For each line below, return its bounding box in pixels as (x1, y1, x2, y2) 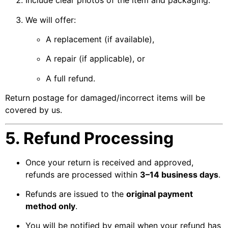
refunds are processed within (25, 169, 140, 180)
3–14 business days (140, 169, 218, 180)
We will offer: (25, 14, 76, 25)
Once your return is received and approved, (25, 157, 193, 167)
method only (25, 201, 75, 211)
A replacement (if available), (46, 34, 154, 45)
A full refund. (46, 73, 95, 83)
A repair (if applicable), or (46, 53, 145, 64)
